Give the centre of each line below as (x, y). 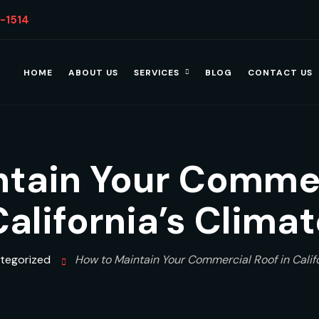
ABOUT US (93, 73)
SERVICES (156, 73)
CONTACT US (280, 73)
